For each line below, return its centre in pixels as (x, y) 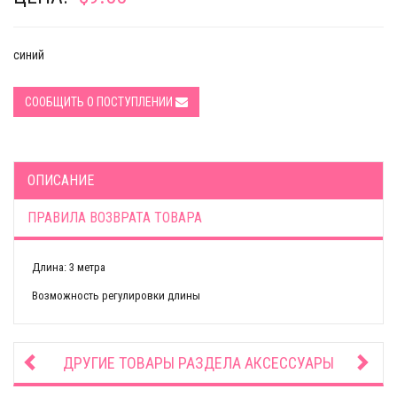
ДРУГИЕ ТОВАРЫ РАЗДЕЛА (154, 363)
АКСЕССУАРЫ (289, 363)
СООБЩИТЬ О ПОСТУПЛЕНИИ (100, 102)
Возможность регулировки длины (116, 296)
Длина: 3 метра (69, 267)
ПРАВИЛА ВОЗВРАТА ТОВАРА (115, 218)
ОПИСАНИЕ (61, 180)
